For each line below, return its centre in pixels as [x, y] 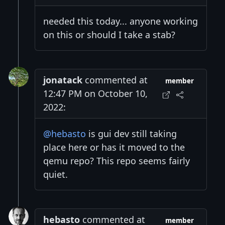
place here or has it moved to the [114, 147]
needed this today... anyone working [121, 21]
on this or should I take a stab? [109, 35]
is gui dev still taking [131, 134]
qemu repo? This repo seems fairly [117, 161]
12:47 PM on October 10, [95, 94]
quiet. [55, 175]
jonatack [63, 80]
